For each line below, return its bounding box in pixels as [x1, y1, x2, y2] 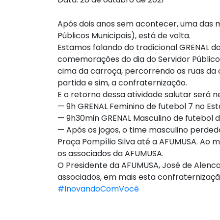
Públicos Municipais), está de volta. [57, 30, 191, 42]
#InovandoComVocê [57, 183, 139, 195]
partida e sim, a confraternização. [57, 77, 187, 89]
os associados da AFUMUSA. [57, 148, 164, 160]
